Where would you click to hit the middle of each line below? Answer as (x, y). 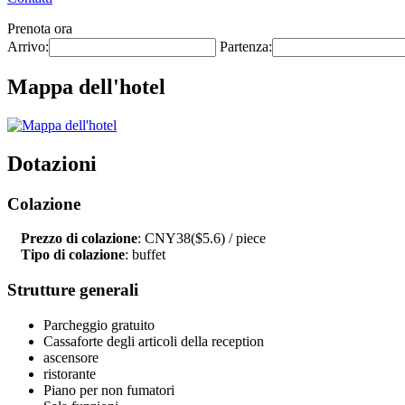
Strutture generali (73, 290)
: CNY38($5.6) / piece (202, 239)
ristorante (70, 373)
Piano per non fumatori (109, 390)
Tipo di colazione (73, 255)
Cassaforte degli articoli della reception (154, 341)
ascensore (71, 357)
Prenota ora (40, 28)
